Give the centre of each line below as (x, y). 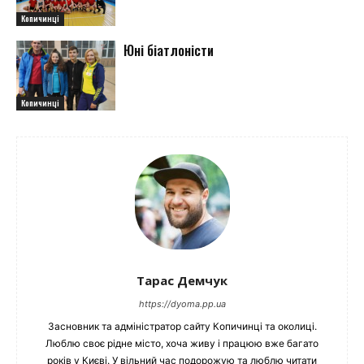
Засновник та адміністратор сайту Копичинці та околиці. (182, 326)
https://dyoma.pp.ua (182, 303)
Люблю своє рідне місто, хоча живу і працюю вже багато (182, 343)
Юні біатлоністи (169, 50)
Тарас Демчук (182, 280)
